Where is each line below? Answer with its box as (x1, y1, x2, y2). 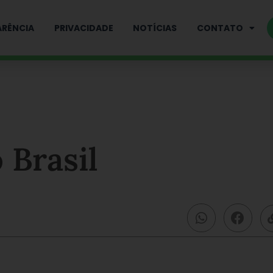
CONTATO (197, 21, 244, 34)
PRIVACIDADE (54, 21, 113, 34)
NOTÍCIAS (133, 21, 177, 34)
